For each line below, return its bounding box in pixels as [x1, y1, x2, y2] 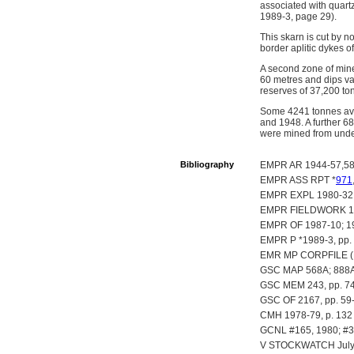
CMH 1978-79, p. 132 [260, 310, 352, 321]
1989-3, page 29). [260, 11, 337, 22]
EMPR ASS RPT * [260, 175, 336, 186]
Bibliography [180, 160, 234, 169]
